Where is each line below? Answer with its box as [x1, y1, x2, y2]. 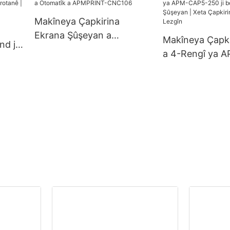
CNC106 [34, 57, 70, 68]
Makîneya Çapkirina [34, 16, 120, 27]
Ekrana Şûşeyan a [34, 30, 111, 41]
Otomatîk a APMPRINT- [34, 44, 137, 54]
